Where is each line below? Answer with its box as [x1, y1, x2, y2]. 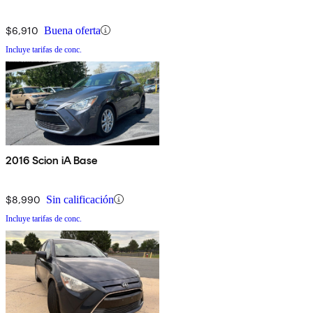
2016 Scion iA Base [6, 153, 97, 167]
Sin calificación [46, 193, 114, 205]
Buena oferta [44, 24, 101, 36]
